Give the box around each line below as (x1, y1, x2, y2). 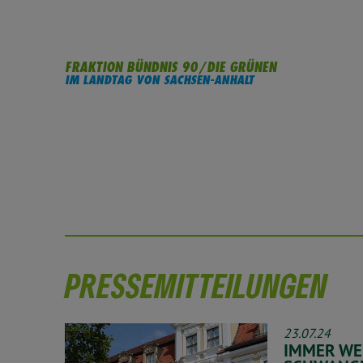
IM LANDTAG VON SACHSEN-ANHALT (65, 71, 254, 88)
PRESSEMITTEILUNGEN (65, 264, 327, 305)
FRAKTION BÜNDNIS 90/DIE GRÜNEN (65, 58, 276, 75)
